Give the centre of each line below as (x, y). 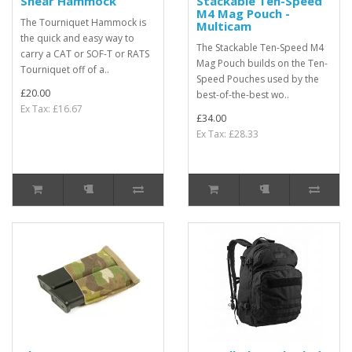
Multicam (224, 26)
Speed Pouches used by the (258, 79)
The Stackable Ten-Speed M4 (260, 48)
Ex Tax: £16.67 (51, 109)
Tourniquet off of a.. (65, 70)
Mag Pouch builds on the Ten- (262, 63)
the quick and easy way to (77, 38)
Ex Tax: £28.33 (227, 134)
